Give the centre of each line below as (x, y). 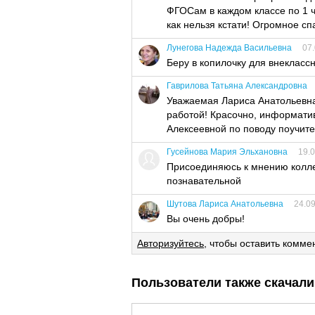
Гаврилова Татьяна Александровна (237, 86)
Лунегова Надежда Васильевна (229, 48)
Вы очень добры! (206, 219)
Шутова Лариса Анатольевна (225, 204)
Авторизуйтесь (171, 243)
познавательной (204, 181)
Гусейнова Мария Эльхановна (227, 152)
